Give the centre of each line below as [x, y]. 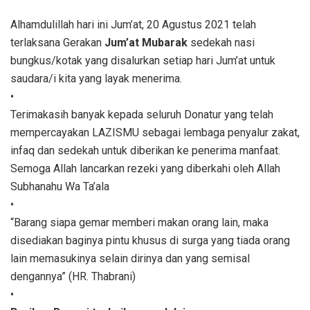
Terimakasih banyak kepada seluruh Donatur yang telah [142, 114]
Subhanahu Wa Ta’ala [60, 186]
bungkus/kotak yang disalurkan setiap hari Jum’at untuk [143, 60]
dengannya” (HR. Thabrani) [73, 276]
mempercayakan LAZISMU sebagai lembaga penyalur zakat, [155, 132]
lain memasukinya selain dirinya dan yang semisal [130, 258]
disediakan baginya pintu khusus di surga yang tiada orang [150, 240]
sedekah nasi [221, 42]
